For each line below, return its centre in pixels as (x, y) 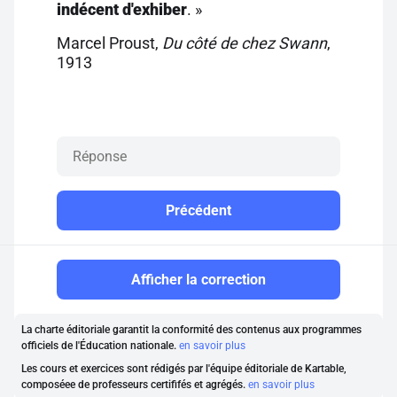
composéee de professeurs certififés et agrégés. (135, 385)
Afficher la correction (198, 280)
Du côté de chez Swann (245, 43)
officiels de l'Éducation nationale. (100, 346)
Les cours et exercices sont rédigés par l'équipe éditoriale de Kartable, (184, 369)
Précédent (198, 210)
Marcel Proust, (109, 43)
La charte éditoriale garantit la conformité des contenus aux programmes (191, 330)
